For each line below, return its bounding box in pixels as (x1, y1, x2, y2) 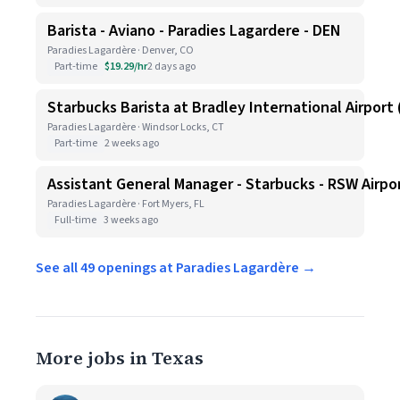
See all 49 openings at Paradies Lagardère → (36, 258, 316, 278)
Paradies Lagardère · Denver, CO (47, 43, 194, 58)
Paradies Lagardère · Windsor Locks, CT (47, 120, 224, 135)
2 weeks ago (104, 136, 159, 151)
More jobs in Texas (36, 346, 204, 371)
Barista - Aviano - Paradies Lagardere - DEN (47, 20, 341, 42)
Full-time (54, 212, 96, 228)
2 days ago (147, 59, 196, 74)
